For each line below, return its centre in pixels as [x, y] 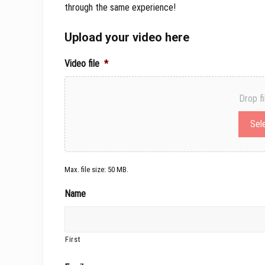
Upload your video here [127, 38]
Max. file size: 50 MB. [96, 170]
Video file [82, 64]
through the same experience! [120, 8]
